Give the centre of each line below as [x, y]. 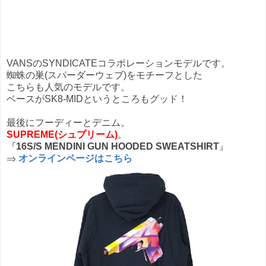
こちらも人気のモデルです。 [68, 87]
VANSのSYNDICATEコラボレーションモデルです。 [118, 63]
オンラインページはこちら [75, 158]
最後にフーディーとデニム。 [68, 122]
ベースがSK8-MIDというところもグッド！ [97, 99]
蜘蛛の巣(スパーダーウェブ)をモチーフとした [104, 75]
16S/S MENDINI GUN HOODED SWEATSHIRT [118, 146]
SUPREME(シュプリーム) [62, 134]
